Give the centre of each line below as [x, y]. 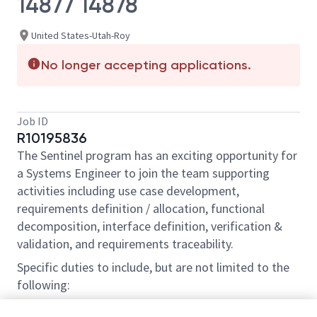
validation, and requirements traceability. [127, 244]
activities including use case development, [128, 191]
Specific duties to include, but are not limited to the [153, 267]
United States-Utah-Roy [81, 35]
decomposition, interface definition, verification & [150, 226]
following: [45, 285]
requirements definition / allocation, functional [141, 208]
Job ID [33, 121]
